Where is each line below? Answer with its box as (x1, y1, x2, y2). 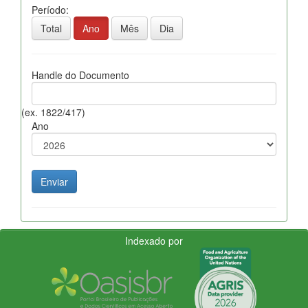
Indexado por (125, 233, 183, 247)
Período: (32, 2, 69, 16)
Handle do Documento (32, 67, 129, 82)
